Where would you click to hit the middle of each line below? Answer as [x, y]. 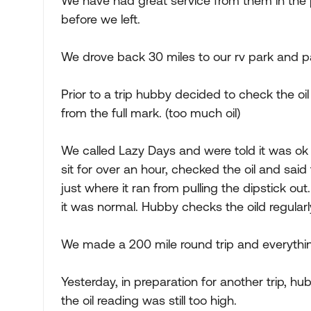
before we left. [101, 19]
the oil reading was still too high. [149, 300]
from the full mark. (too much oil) [151, 113]
